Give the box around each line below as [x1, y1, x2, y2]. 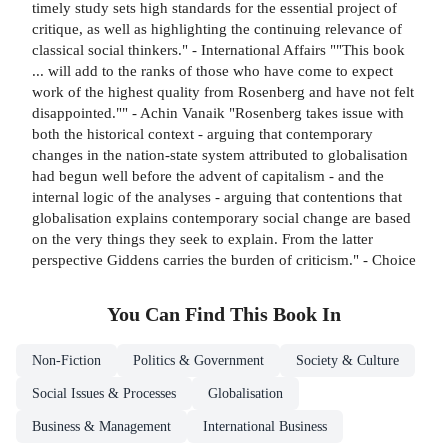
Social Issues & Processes [32, 386, 176, 402]
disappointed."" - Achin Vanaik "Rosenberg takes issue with [32, 104, 404, 122]
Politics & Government [133, 353, 264, 369]
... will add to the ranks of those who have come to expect [32, 62, 393, 80]
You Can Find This [107, 304, 273, 326]
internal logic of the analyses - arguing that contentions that [32, 188, 402, 206]
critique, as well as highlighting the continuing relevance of [32, 20, 402, 38]
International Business [203, 419, 327, 435]
